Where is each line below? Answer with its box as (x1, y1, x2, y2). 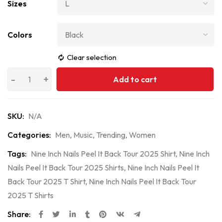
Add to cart (113, 74, 157, 84)
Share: (7, 209, 31, 219)
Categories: (7, 130, 51, 140)
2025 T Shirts (7, 190, 54, 200)
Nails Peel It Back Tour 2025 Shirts (7, 163, 124, 172)
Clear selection (67, 53, 116, 62)
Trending (96, 130, 125, 140)
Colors (7, 30, 32, 40)
